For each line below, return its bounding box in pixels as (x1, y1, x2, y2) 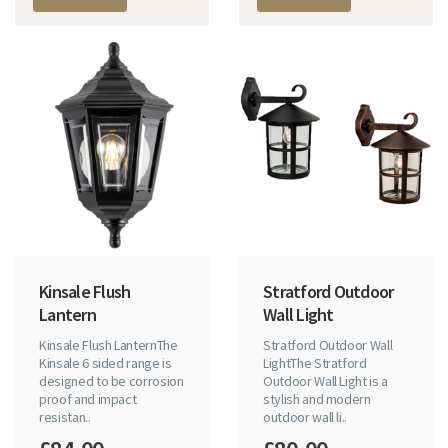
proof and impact (39, 389, 137, 408)
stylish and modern (263, 389, 371, 408)
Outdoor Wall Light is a (263, 371, 388, 390)
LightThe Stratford (263, 353, 367, 372)
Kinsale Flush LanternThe (39, 335, 178, 354)
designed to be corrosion (39, 371, 184, 390)
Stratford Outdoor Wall (263, 335, 393, 354)
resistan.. (39, 407, 91, 426)
